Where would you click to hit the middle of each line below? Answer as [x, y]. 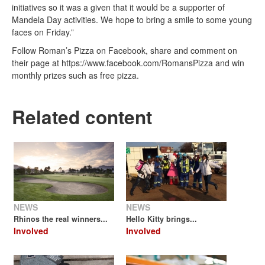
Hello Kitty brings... [161, 219]
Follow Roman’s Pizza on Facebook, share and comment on [125, 51]
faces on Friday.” [43, 32]
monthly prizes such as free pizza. [75, 75]
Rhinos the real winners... [61, 219]
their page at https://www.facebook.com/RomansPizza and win [128, 63]
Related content [82, 117]
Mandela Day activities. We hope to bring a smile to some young [132, 20]
